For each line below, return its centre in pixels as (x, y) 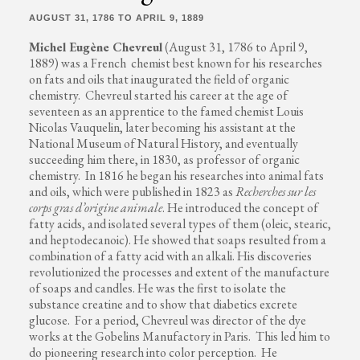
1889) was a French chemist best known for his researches (175, 63)
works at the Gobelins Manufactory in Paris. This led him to (179, 336)
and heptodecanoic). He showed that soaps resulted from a (177, 239)
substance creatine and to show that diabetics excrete (163, 304)
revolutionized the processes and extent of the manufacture (179, 272)
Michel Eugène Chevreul (95, 47)
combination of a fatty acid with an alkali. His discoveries (170, 256)
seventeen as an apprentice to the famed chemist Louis (166, 111)
